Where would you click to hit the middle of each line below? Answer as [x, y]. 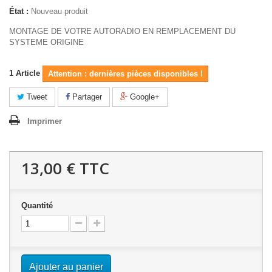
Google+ [144, 97]
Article [28, 73]
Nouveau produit [59, 11]
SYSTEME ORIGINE [46, 42]
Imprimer [45, 121]
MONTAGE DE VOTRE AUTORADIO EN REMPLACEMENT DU [122, 31]
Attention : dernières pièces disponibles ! [125, 74]
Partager [86, 97]
